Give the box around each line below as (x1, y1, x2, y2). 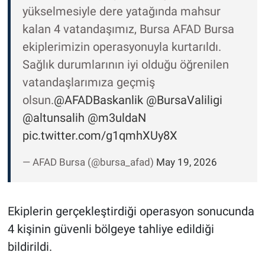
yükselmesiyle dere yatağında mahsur (22, 4, 221, 19)
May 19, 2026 (156, 156, 217, 169)
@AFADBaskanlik (53, 93, 143, 108)
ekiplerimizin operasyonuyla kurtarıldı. (22, 40, 221, 54)
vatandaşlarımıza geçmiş (22, 75, 155, 90)
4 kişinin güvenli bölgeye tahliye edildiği (7, 222, 214, 237)
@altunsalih (22, 111, 85, 125)
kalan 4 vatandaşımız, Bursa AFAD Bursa (22, 22, 234, 37)
